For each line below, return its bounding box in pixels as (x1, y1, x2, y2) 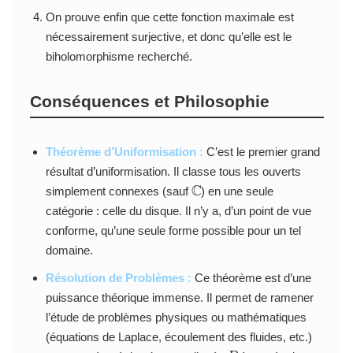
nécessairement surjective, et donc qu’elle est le (45, 29, 292, 43)
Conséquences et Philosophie (29, 91, 269, 110)
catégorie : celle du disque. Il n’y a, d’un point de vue (45, 203, 311, 217)
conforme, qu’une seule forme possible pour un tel (45, 223, 301, 237)
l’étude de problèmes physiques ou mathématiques (45, 310, 307, 324)
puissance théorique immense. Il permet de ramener (45, 290, 314, 304)
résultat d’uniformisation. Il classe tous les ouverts (45, 164, 301, 178)
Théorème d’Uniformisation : (45, 144, 203, 158)
